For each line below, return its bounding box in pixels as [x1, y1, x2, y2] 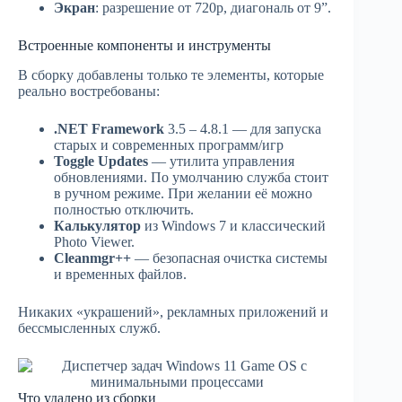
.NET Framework [54, 120, 164, 136]
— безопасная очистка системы [131, 249, 328, 266]
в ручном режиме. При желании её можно [54, 185, 312, 201]
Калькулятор [54, 217, 141, 233]
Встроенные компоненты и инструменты [18, 38, 271, 54]
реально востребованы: [18, 83, 160, 99]
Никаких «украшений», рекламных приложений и [18, 303, 328, 319]
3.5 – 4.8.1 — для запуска [164, 120, 321, 136]
